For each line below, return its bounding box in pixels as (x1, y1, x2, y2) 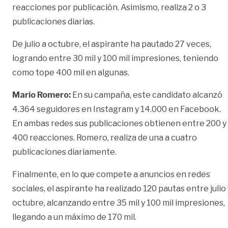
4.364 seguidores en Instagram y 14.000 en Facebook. (12, 104, 221, 114)
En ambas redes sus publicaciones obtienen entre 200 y (12, 118, 226, 128)
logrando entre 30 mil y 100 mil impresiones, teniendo (12, 53, 218, 63)
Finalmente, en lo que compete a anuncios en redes (12, 169, 210, 179)
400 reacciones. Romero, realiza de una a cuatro (12, 132, 197, 142)
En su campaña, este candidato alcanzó (72, 90, 222, 100)
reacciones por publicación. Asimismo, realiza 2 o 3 (12, 2, 206, 12)
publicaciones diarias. (12, 16, 96, 26)
